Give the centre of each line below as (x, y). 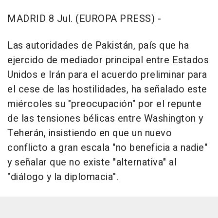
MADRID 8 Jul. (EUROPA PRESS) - (84, 19)
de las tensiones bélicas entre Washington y (105, 119)
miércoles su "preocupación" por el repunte (104, 104)
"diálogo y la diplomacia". (63, 177)
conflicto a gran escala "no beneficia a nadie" (107, 148)
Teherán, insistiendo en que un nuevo (90, 133)
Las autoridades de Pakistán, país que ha (98, 46)
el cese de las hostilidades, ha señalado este (107, 90)
